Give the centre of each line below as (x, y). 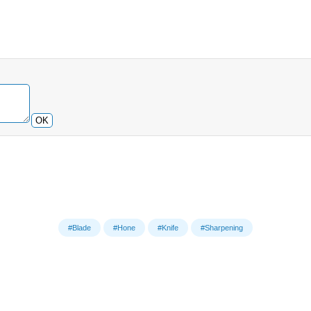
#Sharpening (222, 227)
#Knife (168, 227)
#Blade (79, 227)
